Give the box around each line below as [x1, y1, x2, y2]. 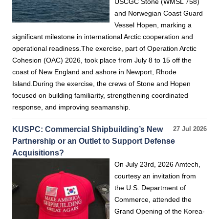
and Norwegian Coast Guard [114, 9, 203, 17]
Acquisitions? [12, 148, 64, 157]
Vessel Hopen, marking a [114, 21, 192, 29]
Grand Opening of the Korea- [114, 207, 205, 215]
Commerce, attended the [114, 196, 192, 203]
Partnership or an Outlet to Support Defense [12, 136, 175, 145]
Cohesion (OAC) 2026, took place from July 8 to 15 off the [12, 56, 192, 64]
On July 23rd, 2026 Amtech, [114, 160, 200, 168]
